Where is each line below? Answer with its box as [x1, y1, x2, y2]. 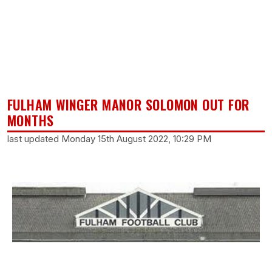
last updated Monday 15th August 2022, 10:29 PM [7, 133, 211, 144]
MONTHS [7, 110, 54, 130]
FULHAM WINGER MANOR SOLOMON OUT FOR [7, 95, 250, 114]
